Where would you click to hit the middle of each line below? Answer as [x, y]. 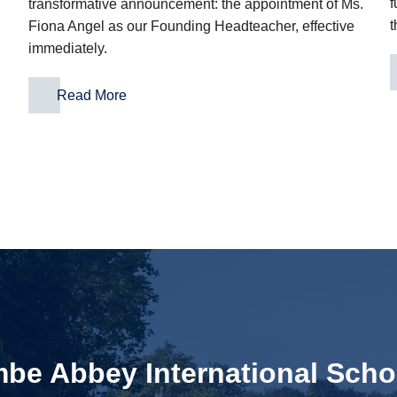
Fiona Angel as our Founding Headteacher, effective [191, 26]
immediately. [68, 48]
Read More [92, 95]
